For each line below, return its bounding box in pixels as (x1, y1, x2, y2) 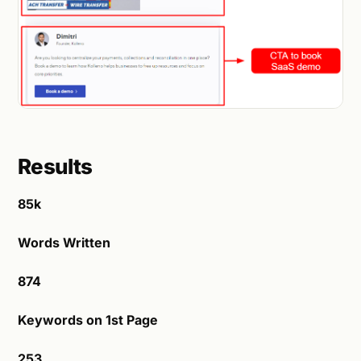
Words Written (18, 234, 110, 251)
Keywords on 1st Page (18, 312, 158, 329)
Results (18, 154, 93, 180)
